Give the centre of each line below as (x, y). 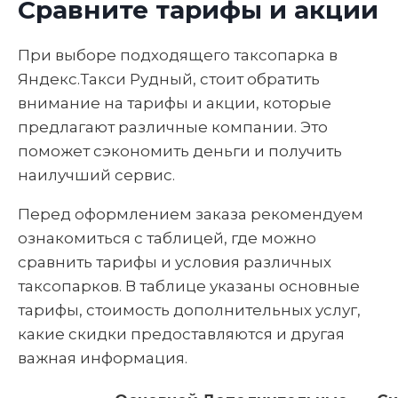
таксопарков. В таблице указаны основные (189, 286)
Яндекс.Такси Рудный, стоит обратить (169, 79)
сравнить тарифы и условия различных (175, 262)
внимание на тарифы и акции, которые (175, 103)
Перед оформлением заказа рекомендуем (191, 214)
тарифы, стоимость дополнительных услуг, (189, 310)
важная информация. (103, 358)
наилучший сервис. (96, 175)
